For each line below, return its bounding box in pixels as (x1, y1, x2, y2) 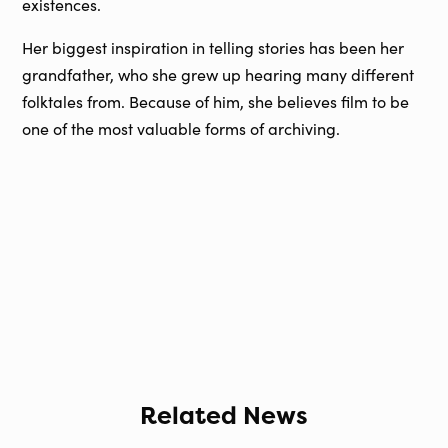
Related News (140, 399, 308, 433)
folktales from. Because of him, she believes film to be (22, 91, 410, 113)
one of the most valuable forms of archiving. (22, 118, 341, 140)
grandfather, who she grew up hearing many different (22, 64, 415, 86)
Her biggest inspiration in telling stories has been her (22, 37, 405, 59)
